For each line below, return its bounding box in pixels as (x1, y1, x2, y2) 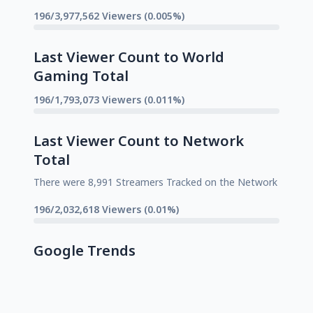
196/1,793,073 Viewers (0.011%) (34, 92, 184, 106)
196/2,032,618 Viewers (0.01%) (34, 202, 179, 216)
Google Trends (34, 240, 136, 260)
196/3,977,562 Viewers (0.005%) (34, 8, 184, 22)
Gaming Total (34, 66, 129, 85)
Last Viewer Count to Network (34, 131, 244, 150)
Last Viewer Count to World (34, 47, 224, 66)
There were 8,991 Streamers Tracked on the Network (34, 175, 277, 189)
